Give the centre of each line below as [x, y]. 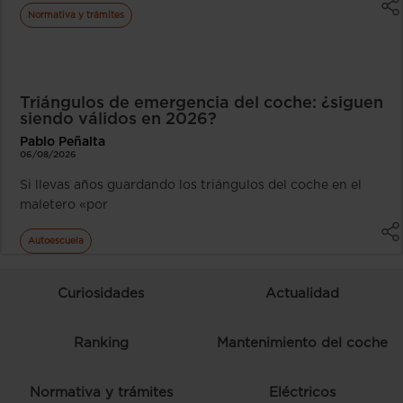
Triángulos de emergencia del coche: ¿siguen [201, 103]
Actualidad [302, 293]
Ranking [101, 343]
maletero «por [64, 205]
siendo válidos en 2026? [118, 119]
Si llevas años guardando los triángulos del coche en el [191, 185]
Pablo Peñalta [63, 142]
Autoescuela [56, 241]
